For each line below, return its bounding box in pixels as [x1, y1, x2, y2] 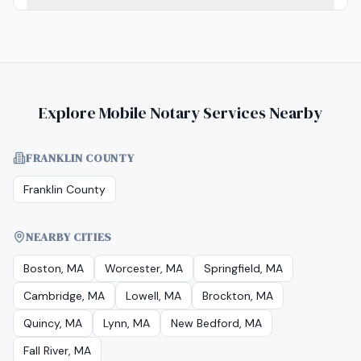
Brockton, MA [202, 288, 273, 303]
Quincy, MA [23, 316, 82, 330]
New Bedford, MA [171, 316, 262, 330]
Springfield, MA [204, 261, 283, 276]
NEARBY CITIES [26, 229, 113, 245]
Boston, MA [23, 261, 84, 276]
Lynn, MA [103, 316, 150, 330]
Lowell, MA [126, 288, 181, 303]
